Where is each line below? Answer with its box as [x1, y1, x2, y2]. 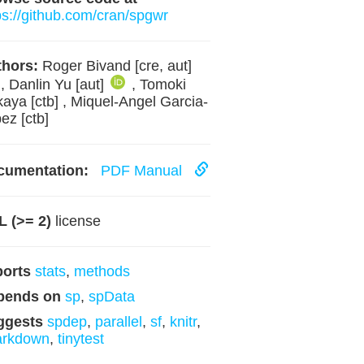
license [50, 213, 101, 229]
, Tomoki [131, 76, 186, 93]
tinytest [57, 331, 104, 347]
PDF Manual [92, 162, 194, 179]
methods [73, 263, 130, 279]
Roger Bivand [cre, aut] [37, 58, 192, 74]
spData [88, 288, 135, 305]
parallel [94, 314, 142, 330]
